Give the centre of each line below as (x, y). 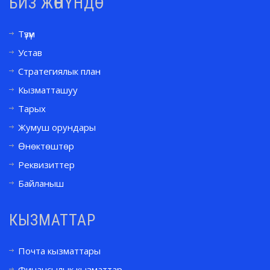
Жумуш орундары (57, 127)
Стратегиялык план (59, 71)
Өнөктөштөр (46, 146)
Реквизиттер (46, 164)
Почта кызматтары (59, 250)
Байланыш (41, 183)
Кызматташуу (48, 89)
